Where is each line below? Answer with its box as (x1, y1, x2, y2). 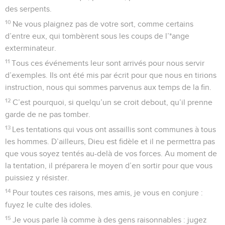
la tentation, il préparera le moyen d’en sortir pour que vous (5, 161, 212, 170)
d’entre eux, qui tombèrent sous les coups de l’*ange (5, 32, 189, 40)
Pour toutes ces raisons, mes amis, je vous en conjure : (13, 188, 203, 197)
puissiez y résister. (5, 173, 69, 182)
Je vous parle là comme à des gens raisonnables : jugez (13, 215, 207, 224)
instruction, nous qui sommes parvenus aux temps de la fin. (5, 83, 211, 91)
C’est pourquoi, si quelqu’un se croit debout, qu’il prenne (13, 98, 213, 106)
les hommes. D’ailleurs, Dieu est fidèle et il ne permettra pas (5, 137, 215, 146)
